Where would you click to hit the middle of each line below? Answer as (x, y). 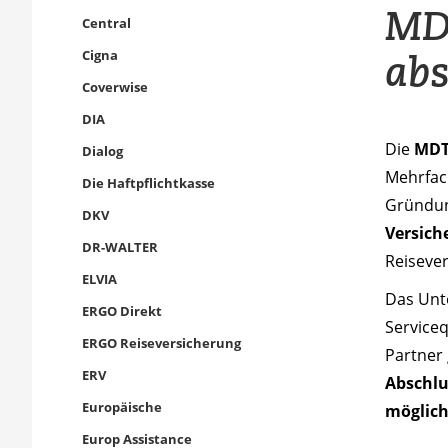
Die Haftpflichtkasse (148, 183)
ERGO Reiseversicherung (161, 343)
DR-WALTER (120, 247)
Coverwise (115, 87)
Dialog (102, 151)
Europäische (122, 407)
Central (106, 23)
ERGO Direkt (122, 311)
